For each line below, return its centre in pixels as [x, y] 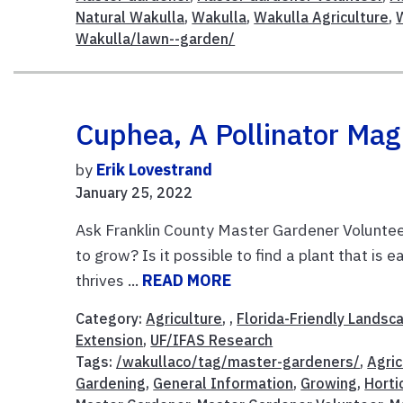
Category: [111, 319]
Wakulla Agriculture [322, 18]
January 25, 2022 [134, 193]
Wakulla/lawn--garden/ [156, 39]
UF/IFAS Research [212, 340]
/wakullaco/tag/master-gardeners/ [238, 362]
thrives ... [109, 281]
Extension [110, 340]
